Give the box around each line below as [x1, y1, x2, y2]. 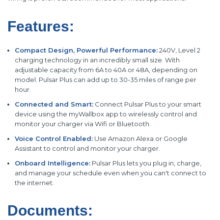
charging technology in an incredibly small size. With [14, 55, 180, 64]
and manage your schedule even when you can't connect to [14, 168, 206, 177]
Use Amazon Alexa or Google [92, 134, 188, 142]
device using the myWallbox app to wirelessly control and [14, 110, 197, 118]
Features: [7, 18, 74, 34]
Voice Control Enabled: [14, 134, 93, 142]
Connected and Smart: [14, 100, 93, 108]
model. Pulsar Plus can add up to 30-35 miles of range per [14, 75, 196, 83]
